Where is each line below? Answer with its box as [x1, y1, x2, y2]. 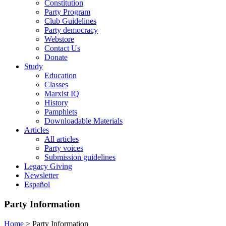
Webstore [44, 35, 74, 44]
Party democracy [44, 26, 98, 35]
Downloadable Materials [44, 117, 123, 126]
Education [44, 71, 77, 80]
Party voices [44, 144, 83, 153]
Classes [44, 80, 68, 89]
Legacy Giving [24, 162, 72, 171]
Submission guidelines [44, 153, 116, 162]
